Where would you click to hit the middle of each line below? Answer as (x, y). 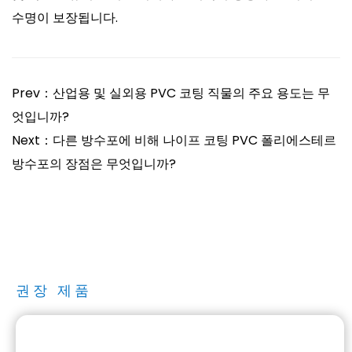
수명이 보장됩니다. (65, 18)
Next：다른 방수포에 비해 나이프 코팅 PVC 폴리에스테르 (174, 140)
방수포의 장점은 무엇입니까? (94, 164)
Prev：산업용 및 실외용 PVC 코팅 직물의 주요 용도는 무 (171, 93)
